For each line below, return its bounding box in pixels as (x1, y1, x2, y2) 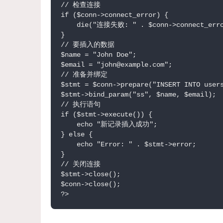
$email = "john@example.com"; (61, 61, 172, 69)
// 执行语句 (61, 101, 101, 109)
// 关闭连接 (61, 160, 101, 169)
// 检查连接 (61, 1, 101, 9)
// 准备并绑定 (61, 71, 108, 79)
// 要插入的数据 (61, 41, 114, 49)
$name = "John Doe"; (61, 51, 136, 59)
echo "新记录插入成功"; (61, 120, 157, 129)
